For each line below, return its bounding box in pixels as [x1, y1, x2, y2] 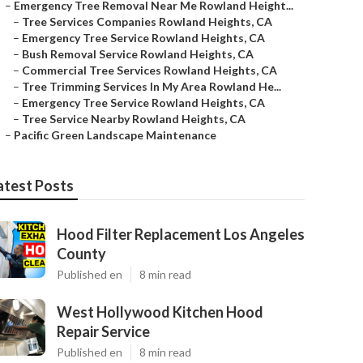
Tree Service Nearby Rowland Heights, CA [22, 112, 246, 126]
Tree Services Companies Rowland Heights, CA [22, 15, 272, 28]
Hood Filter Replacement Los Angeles [57, 225, 305, 243]
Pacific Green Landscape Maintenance [14, 128, 216, 142]
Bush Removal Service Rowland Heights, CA [22, 47, 254, 61]
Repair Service [57, 322, 150, 340]
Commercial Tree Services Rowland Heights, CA [22, 63, 277, 77]
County [57, 245, 106, 263]
